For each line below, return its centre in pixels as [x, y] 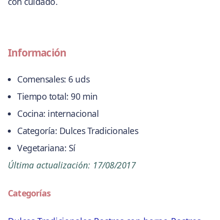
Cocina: [31, 113]
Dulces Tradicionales [98, 130]
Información [37, 53]
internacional [72, 113]
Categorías [29, 193]
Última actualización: [50, 165]
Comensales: [42, 79]
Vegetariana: [42, 148]
